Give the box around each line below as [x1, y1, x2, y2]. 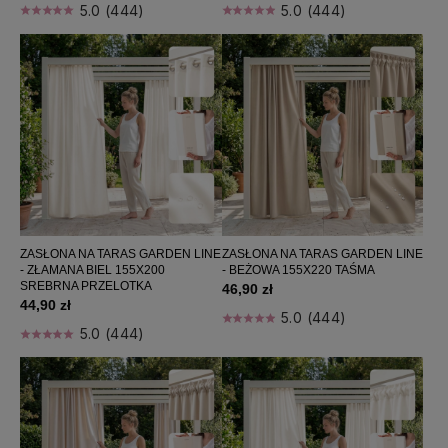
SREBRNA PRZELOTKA [20, 278, 152, 293]
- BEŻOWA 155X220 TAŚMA [221, 262, 375, 277]
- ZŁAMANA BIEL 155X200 [20, 262, 165, 277]
